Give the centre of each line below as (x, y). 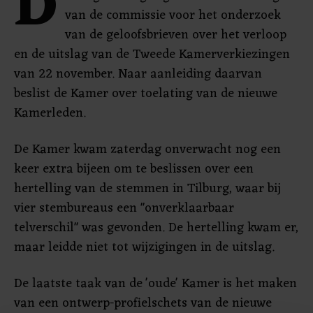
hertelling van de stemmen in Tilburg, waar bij (147, 189)
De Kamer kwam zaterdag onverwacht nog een (147, 150)
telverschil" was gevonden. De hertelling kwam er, (156, 228)
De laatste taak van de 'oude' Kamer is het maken (155, 284)
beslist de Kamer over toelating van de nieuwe (146, 94)
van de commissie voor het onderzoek (173, 15)
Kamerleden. (50, 113)
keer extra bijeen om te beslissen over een (134, 169)
